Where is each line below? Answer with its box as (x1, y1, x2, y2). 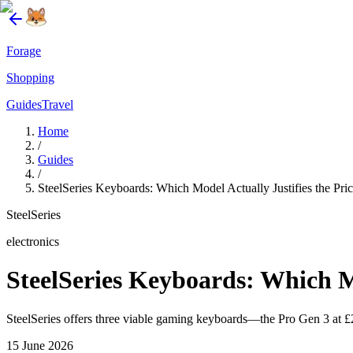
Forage (6, 44, 41, 58)
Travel (42, 98, 73, 111)
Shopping (6, 71, 54, 84)
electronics (6, 235, 59, 248)
